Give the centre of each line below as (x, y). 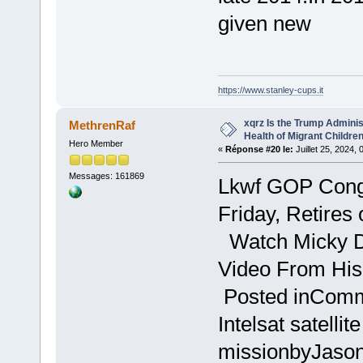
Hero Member (96, 144)
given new (264, 23)
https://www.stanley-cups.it (270, 90)
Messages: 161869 (106, 176)
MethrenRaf (102, 126)
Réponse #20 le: (259, 149)
